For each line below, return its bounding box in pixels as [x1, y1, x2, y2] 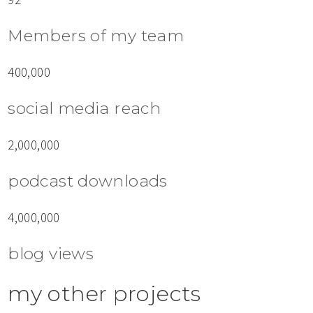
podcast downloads [8, 171, 168, 191]
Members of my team [8, 26, 184, 46]
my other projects [8, 280, 201, 307]
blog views [8, 244, 94, 264]
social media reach [8, 99, 161, 119]
